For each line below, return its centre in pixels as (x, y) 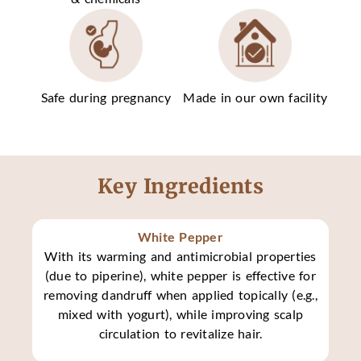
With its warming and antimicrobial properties (180, 255)
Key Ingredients (180, 186)
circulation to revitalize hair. (180, 333)
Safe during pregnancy (106, 97)
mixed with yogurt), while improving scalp (180, 313)
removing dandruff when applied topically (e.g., (180, 294)
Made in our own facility (255, 97)
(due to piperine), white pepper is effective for (180, 275)
